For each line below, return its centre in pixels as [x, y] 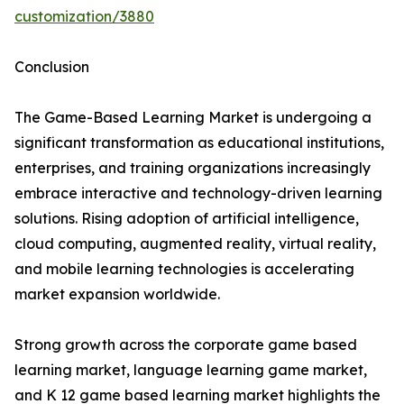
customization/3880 [84, 17]
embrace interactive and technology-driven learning [198, 193]
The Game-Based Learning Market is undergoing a [193, 118]
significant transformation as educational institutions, [199, 143]
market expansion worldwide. [117, 294]
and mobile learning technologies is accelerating [184, 269]
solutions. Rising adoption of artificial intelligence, [187, 219]
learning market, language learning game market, [191, 370]
